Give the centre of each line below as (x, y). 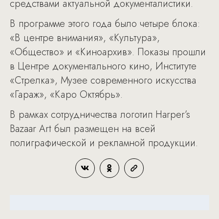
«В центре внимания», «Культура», (85, 38)
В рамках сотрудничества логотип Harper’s (100, 115)
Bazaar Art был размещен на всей (83, 129)
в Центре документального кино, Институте (103, 66)
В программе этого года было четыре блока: (105, 24)
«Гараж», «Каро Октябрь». (66, 95)
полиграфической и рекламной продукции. (104, 143)
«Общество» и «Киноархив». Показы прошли (108, 52)
